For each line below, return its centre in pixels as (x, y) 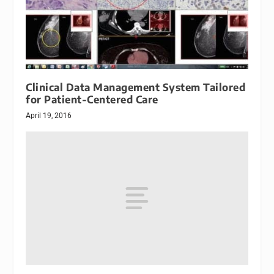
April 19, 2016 (49, 116)
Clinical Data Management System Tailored (136, 87)
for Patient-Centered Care (92, 100)
